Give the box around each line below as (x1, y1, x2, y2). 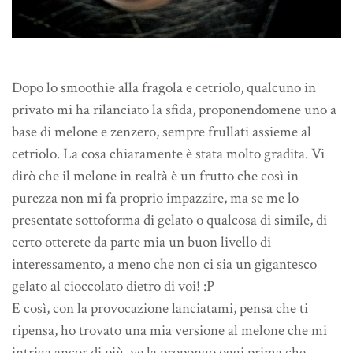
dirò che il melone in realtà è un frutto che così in (12, 166, 299, 187)
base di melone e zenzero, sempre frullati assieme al (12, 122, 311, 143)
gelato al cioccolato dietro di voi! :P (12, 277, 214, 297)
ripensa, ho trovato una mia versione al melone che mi (12, 321, 327, 341)
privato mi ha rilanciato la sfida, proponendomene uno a (12, 100, 336, 121)
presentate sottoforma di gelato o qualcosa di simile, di (12, 210, 327, 231)
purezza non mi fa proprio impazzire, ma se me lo (12, 188, 299, 209)
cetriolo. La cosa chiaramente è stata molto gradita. (12, 144, 308, 165)
